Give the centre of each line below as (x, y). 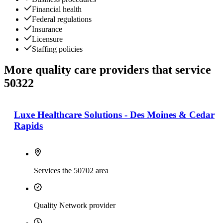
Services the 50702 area (71, 171)
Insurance (47, 29)
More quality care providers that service (108, 70)
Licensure (47, 39)
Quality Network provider (75, 206)
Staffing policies (57, 49)
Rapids (28, 126)
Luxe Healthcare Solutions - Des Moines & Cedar (114, 115)
